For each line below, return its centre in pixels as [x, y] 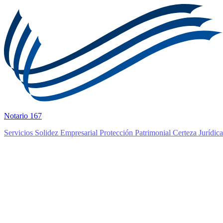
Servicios [19, 133]
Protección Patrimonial [136, 133]
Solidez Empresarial [67, 133]
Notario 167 [23, 116]
